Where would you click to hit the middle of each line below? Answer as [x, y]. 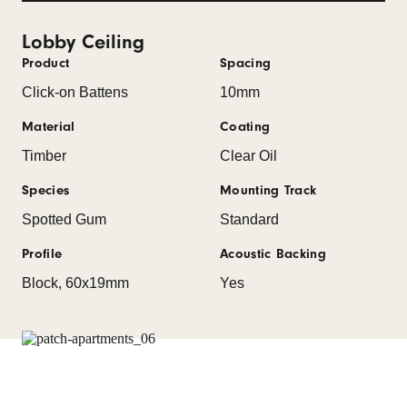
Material [49, 126]
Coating [245, 126]
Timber [44, 155]
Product [46, 63]
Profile [42, 253]
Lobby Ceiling [83, 41]
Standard [249, 219]
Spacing [246, 63]
